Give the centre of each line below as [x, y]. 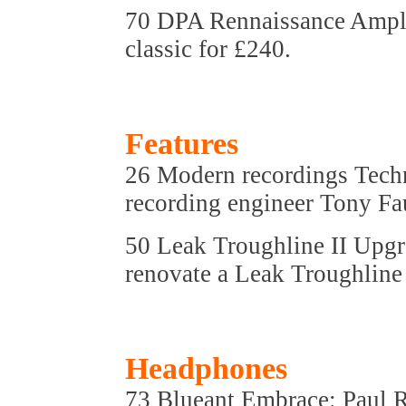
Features [182, 144]
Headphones [206, 368]
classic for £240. [208, 49]
